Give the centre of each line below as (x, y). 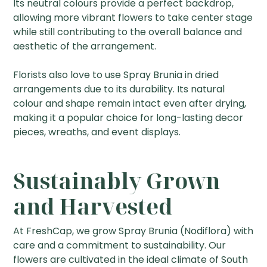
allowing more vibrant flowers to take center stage (133, 18)
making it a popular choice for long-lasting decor (128, 118)
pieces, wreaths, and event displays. (97, 132)
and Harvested (93, 207)
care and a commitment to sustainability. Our (120, 246)
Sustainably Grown (117, 181)
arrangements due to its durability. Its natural (119, 89)
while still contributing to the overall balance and (128, 32)
